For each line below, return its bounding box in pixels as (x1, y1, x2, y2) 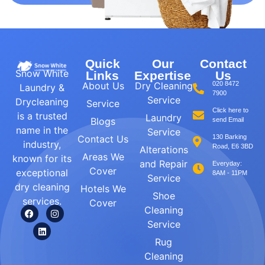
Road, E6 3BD (212, 143, 253, 150)
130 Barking (212, 133, 247, 141)
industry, (23, 138, 61, 151)
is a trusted (17, 110, 67, 122)
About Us (82, 80, 124, 92)
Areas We (82, 151, 124, 163)
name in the (16, 124, 68, 137)
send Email (212, 116, 244, 124)
